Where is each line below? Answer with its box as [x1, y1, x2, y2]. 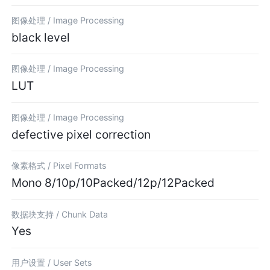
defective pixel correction [11, 127, 151, 142]
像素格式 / [11, 160, 54, 171]
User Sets [53, 257, 92, 268]
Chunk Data [61, 209, 108, 219]
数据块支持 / [11, 209, 62, 219]
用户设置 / [11, 257, 54, 268]
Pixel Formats [53, 160, 107, 171]
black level [11, 30, 71, 45]
